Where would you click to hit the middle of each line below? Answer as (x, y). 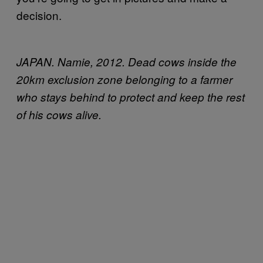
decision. (39, 15)
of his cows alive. (59, 114)
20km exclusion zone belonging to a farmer (124, 79)
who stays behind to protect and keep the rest (131, 97)
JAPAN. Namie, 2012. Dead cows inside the (127, 61)
